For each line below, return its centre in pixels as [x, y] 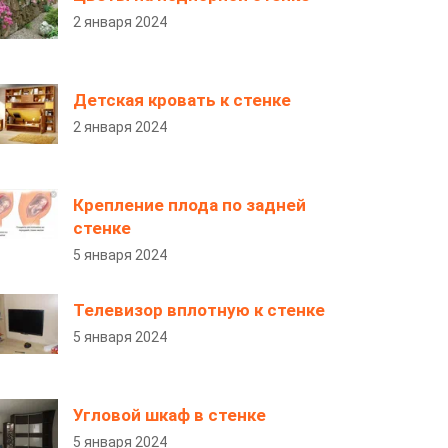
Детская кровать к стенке [182, 100]
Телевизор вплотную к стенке [199, 310]
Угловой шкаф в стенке [169, 415]
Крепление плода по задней [189, 205]
